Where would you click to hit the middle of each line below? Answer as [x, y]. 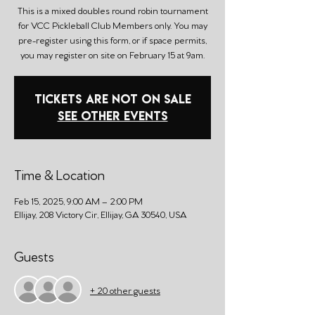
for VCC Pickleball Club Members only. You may [112, 25]
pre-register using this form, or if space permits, [112, 39]
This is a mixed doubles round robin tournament [112, 10]
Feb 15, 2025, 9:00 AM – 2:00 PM [78, 200]
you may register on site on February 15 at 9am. [112, 54]
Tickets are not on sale [112, 99]
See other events [112, 116]
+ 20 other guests [125, 289]
